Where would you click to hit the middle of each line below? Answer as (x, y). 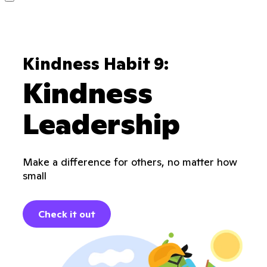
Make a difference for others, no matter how (130, 162)
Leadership (101, 124)
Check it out (67, 214)
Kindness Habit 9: (96, 64)
